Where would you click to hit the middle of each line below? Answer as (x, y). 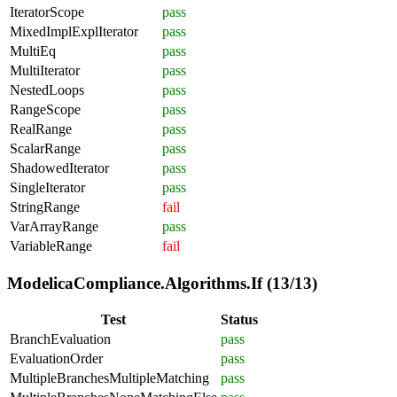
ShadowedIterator (59, 167)
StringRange (45, 206)
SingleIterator (47, 187)
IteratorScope (47, 12)
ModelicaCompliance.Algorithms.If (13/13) (162, 283)
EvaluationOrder (56, 359)
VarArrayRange (54, 226)
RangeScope (45, 109)
